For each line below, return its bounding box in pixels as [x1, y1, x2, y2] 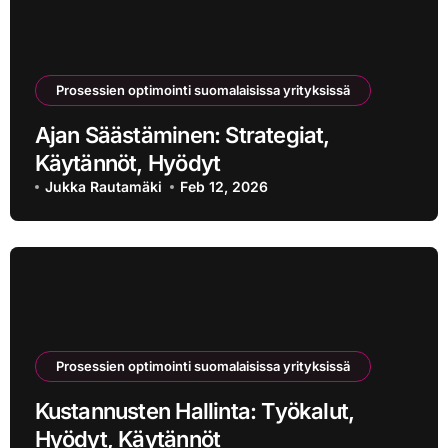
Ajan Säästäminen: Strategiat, [34, 122, 330, 149]
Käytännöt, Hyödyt [34, 150, 221, 177]
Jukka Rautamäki [44, 178, 162, 196]
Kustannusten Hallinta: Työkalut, [34, 397, 355, 424]
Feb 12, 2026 [180, 178, 269, 196]
